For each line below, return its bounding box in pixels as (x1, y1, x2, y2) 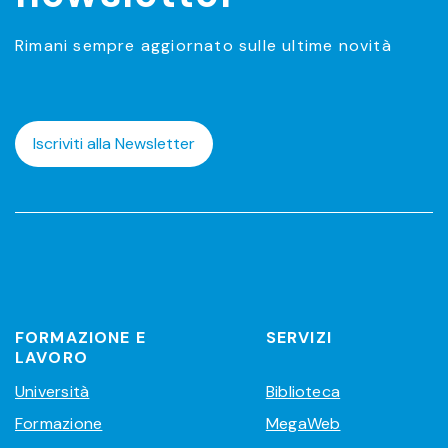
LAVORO (15, 347, 88, 369)
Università (15, 381, 90, 403)
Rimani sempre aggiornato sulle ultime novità (15, 35, 392, 57)
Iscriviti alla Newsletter (33, 133, 195, 155)
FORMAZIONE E (15, 327, 146, 349)
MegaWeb (265, 413, 341, 435)
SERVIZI (265, 327, 332, 349)
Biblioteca (265, 381, 341, 403)
